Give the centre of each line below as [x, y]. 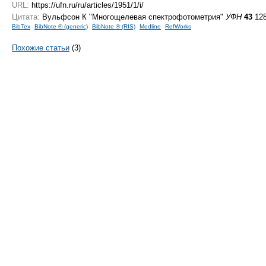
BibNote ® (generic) [61, 26]
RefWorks [178, 26]
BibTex [21, 26]
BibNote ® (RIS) [114, 26]
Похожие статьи [41, 47]
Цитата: [26, 17]
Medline [150, 26]
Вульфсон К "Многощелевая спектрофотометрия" [133, 17]
